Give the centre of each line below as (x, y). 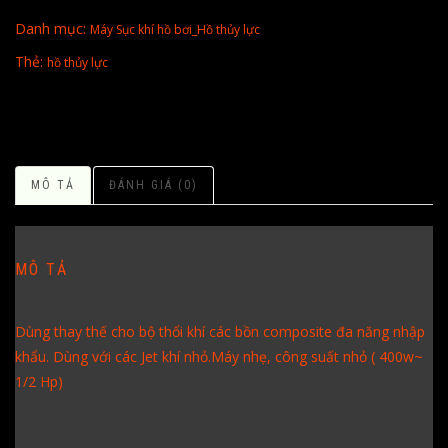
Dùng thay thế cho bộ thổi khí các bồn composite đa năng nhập (220, 331)
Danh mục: (52, 28)
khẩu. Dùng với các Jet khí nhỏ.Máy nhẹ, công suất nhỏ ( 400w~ (219, 356)
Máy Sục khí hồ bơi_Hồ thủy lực (175, 29)
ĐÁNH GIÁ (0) (153, 184)
